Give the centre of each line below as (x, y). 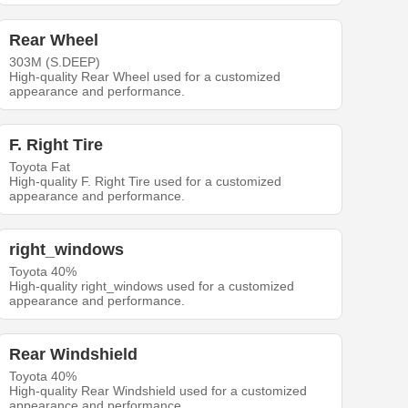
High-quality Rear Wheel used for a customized (145, 76)
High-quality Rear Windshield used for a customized (158, 390)
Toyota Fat (40, 166)
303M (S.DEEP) (55, 61)
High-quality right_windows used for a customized (152, 286)
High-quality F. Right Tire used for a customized (146, 181)
